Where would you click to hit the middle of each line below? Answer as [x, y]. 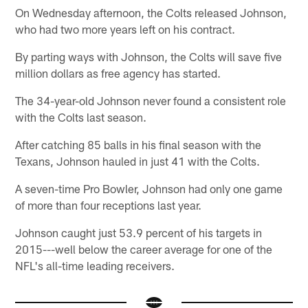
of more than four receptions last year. [109, 205]
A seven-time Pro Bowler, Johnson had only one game [149, 188]
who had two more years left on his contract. [125, 29]
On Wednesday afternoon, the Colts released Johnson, [151, 12]
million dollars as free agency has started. [118, 73]
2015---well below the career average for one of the [144, 249]
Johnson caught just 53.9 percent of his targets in [139, 232]
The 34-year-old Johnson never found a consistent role [151, 100]
